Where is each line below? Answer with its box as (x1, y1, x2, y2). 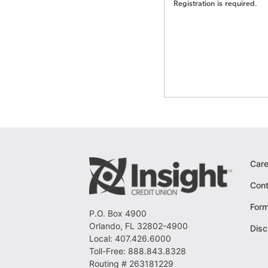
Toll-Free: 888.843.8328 (89, 245, 187, 256)
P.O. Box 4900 (89, 208, 147, 218)
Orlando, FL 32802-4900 (89, 220, 188, 231)
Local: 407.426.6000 (89, 233, 172, 243)
